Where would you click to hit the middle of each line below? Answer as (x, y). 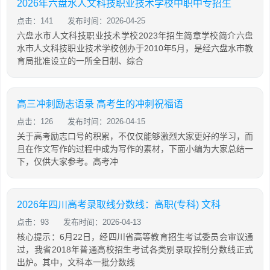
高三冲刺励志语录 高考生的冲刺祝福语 (100, 104)
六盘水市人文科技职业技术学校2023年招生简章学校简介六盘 (135, 36)
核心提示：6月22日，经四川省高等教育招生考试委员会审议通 (135, 237)
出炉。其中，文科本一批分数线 (76, 262)
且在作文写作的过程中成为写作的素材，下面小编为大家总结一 (135, 149)
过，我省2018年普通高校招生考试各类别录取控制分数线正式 (135, 250)
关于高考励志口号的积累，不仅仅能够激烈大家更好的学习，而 (135, 136)
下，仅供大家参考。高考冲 (67, 162)
